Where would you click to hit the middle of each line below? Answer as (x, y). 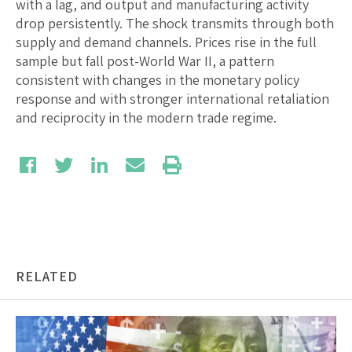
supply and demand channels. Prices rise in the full (166, 42)
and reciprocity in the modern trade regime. (146, 117)
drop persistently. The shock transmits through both (175, 23)
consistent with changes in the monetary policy (158, 79)
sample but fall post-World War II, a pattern (145, 60)
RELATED (47, 276)
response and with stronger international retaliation (172, 98)
